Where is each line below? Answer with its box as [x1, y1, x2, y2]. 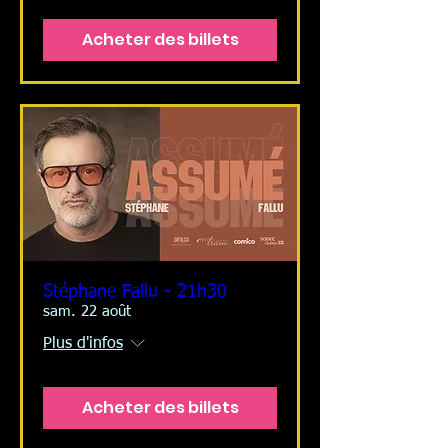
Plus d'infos [43, 335, 123, 352]
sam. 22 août [43, 303, 131, 319]
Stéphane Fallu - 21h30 [43, 282, 227, 301]
